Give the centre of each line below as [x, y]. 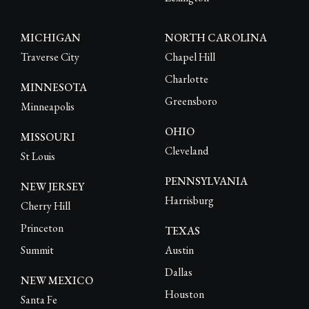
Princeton [42, 228]
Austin [179, 250]
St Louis [38, 157]
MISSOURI [48, 137]
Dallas [179, 272]
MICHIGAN [51, 38]
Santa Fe [39, 300]
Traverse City [50, 57]
